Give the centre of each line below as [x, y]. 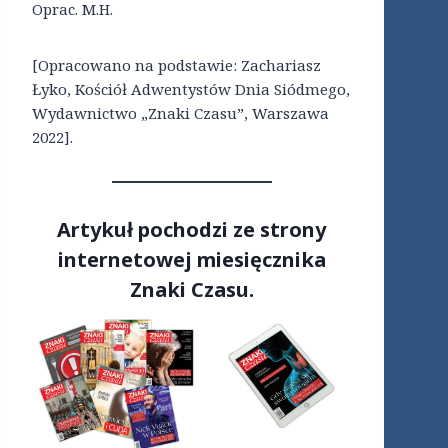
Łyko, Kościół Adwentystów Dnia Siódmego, [191, 89]
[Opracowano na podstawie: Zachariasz [176, 65]
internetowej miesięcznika [191, 260]
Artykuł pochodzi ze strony [192, 230]
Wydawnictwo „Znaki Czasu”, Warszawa [180, 113]
